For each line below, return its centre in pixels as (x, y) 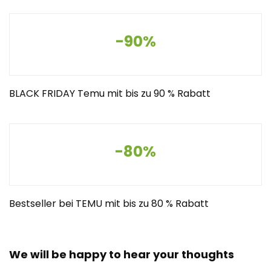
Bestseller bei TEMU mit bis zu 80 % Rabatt (109, 204)
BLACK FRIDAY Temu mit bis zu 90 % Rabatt (110, 93)
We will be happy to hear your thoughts (122, 254)
